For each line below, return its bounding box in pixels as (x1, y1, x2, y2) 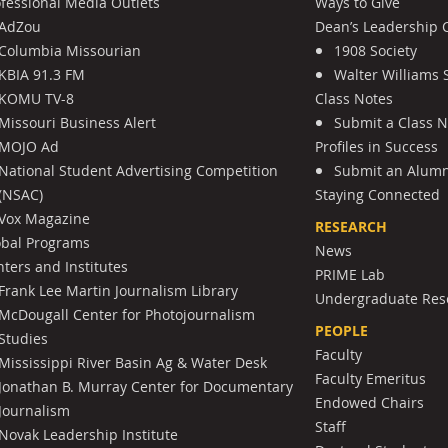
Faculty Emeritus (315, 368, 427, 388)
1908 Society (334, 40, 418, 60)
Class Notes (315, 88, 394, 108)
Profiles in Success (315, 136, 439, 156)
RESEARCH (315, 216, 388, 237)
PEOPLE (315, 320, 369, 341)
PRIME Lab (315, 264, 386, 284)
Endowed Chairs (315, 392, 425, 412)
